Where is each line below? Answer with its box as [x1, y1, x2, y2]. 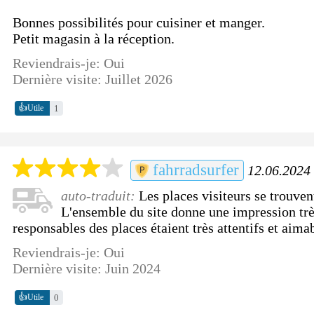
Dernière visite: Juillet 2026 [13, 71, 173, 87]
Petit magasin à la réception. [13, 30, 175, 46]
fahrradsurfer [149, 161, 240, 179]
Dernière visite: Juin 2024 [13, 260, 161, 276]
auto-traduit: [61, 187, 139, 203]
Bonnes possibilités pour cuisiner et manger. [13, 14, 266, 30]
